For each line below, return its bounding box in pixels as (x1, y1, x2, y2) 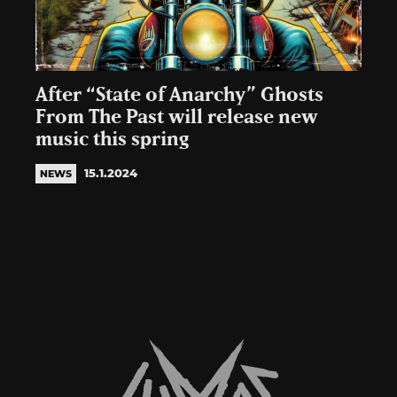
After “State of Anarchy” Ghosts (35, 86, 323, 105)
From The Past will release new (35, 108, 317, 128)
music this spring (35, 130, 189, 150)
